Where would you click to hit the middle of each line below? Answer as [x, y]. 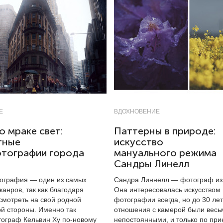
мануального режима [165, 153]
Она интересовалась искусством [167, 190]
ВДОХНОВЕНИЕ [137, 111]
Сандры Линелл [152, 164]
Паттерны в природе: [165, 131]
